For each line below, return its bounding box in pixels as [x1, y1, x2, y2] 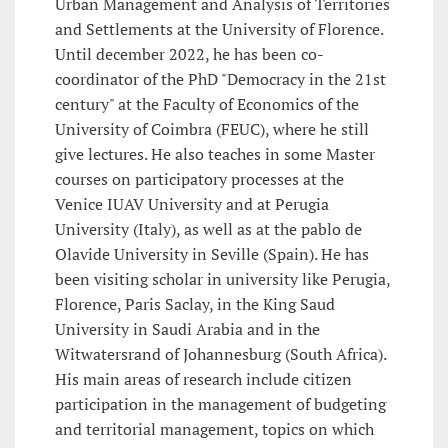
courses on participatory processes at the [55, 168, 344, 191]
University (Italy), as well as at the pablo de [55, 218, 362, 241]
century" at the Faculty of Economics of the [55, 93, 359, 116]
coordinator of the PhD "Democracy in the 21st [55, 68, 386, 91]
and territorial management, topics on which [55, 418, 374, 441]
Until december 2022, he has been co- [55, 43, 324, 66]
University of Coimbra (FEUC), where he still [55, 118, 369, 141]
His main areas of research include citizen [55, 368, 352, 391]
